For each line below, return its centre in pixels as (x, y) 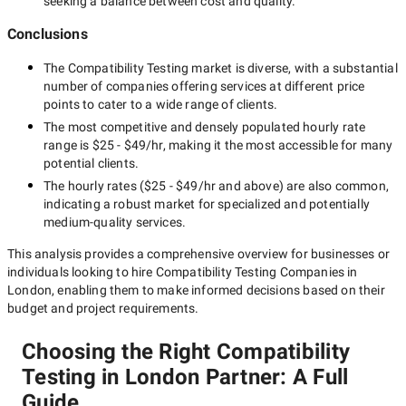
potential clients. (92, 163)
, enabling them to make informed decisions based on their (218, 290)
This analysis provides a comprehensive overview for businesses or (199, 254)
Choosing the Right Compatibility (186, 352)
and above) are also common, (302, 186)
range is (68, 145)
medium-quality (88, 222)
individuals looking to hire (82, 272)
